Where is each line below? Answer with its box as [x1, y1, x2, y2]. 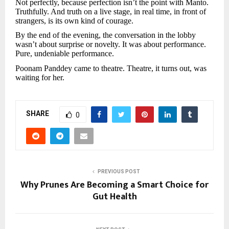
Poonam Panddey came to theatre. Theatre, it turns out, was [15, 64, 207, 73]
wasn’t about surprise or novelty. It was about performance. [15, 40, 206, 49]
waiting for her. [15, 73, 64, 82]
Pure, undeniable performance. [15, 49, 114, 58]
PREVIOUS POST [97, 168, 140, 174]
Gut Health [92, 189, 137, 204]
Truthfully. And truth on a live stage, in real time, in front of [15, 7, 206, 16]
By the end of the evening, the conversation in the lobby [15, 31, 196, 40]
